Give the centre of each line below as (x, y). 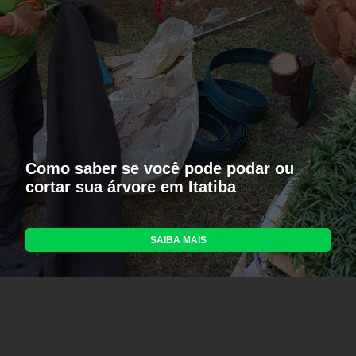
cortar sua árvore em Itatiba (131, 187)
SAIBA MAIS (178, 240)
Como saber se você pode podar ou (160, 169)
